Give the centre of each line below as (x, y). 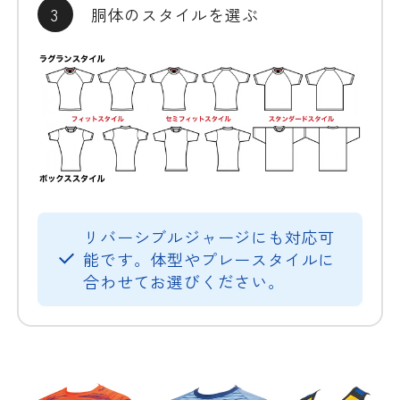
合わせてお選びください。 (184, 282)
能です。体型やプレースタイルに (209, 259)
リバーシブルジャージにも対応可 (209, 237)
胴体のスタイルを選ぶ (175, 14)
